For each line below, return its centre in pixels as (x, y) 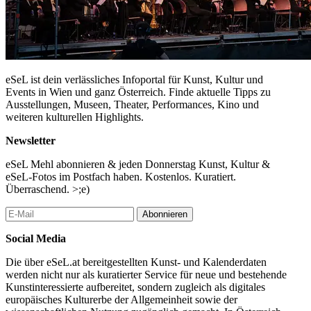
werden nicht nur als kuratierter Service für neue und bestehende (146, 274)
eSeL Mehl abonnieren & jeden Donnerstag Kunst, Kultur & (138, 164)
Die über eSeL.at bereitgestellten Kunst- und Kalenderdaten (136, 262)
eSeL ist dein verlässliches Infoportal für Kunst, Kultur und (134, 79)
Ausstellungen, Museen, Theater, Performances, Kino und (132, 104)
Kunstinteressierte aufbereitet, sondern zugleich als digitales (135, 287)
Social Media (36, 238)
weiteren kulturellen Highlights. (75, 117)
